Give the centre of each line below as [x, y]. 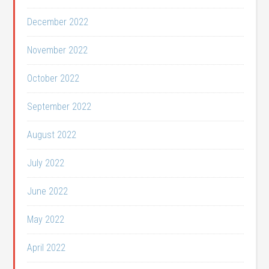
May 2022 [46, 219]
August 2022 [52, 135]
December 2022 [58, 22]
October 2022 [53, 78]
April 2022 [47, 248]
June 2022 [48, 191]
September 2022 [59, 107]
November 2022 [58, 50]
